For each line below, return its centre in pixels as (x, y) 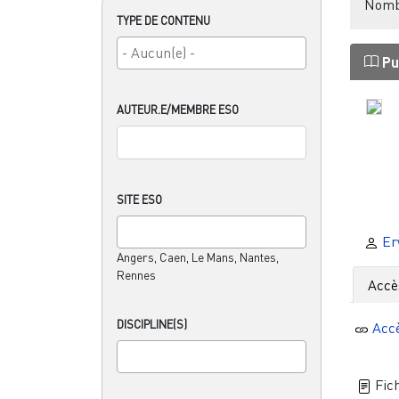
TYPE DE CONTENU (163, 20)
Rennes (136, 275)
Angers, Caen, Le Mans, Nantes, (198, 257)
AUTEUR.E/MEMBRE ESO (178, 109)
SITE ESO (139, 199)
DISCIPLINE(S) (152, 324)
